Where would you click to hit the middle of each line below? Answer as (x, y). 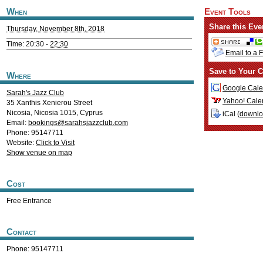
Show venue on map (39, 153)
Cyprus (91, 113)
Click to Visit (55, 143)
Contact (21, 232)
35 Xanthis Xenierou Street (49, 103)
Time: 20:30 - (28, 44)
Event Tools (227, 12)
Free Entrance (29, 201)
